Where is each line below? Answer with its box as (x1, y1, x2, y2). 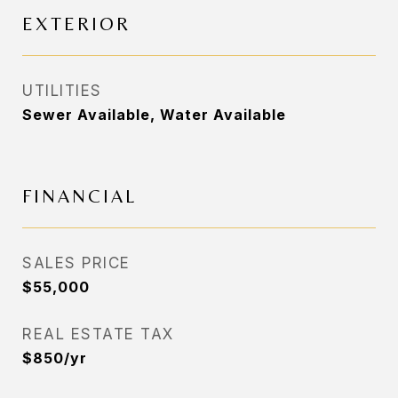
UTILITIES (22, 82, 102, 99)
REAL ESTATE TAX (22, 325, 174, 343)
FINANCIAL (22, 186, 137, 207)
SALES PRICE (22, 254, 131, 272)
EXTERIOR (22, 13, 131, 35)
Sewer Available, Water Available (22, 106, 286, 123)
